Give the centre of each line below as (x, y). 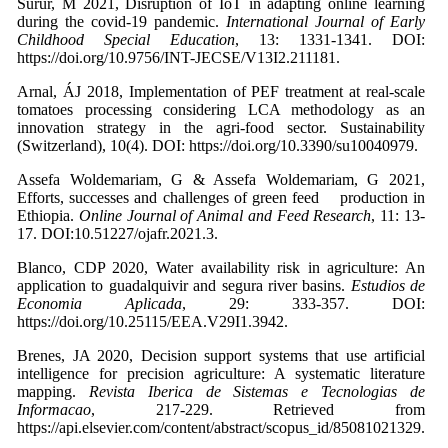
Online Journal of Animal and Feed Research (225, 216)
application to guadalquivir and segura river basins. (184, 286)
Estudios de (387, 286)
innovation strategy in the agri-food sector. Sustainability (221, 128)
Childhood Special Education (126, 40)
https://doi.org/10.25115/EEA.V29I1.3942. (152, 322)
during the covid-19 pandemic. (121, 22)
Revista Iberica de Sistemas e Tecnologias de (250, 392)
